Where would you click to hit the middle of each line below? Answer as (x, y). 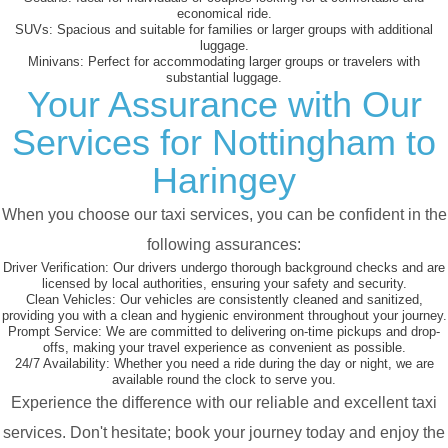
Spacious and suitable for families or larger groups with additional (243, 30)
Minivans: (56, 62)
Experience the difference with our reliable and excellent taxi (224, 403)
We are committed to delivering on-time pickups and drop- (271, 332)
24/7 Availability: (62, 364)
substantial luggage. (224, 78)
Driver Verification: (56, 268)
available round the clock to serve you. (224, 380)
